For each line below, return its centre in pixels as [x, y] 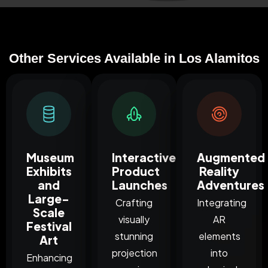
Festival [49, 226]
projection [134, 253]
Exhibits [49, 171]
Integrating [222, 203]
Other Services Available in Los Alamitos [134, 58]
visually [134, 220]
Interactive [144, 157]
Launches [139, 185]
